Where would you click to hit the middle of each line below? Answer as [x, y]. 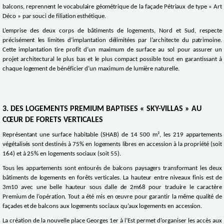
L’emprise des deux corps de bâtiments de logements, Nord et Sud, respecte [112, 31]
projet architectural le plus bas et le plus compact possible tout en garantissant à [112, 60]
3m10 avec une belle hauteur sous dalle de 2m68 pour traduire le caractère [112, 188]
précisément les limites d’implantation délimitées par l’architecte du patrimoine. [112, 41]
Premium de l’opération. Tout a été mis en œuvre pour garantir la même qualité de [112, 197]
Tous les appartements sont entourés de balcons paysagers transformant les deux [112, 169]
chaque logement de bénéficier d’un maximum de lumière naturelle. [92, 69]
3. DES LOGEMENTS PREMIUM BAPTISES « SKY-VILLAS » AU [102, 109]
